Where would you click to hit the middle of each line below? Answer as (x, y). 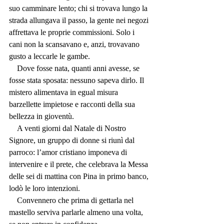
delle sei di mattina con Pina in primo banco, (80, 176)
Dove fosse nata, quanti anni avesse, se (13, 68)
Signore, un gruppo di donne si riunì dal (73, 140)
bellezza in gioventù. (41, 116)
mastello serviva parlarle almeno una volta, (77, 212)
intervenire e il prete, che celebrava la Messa (79, 164)
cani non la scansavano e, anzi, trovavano (75, 44)
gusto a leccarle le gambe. (49, 56)
